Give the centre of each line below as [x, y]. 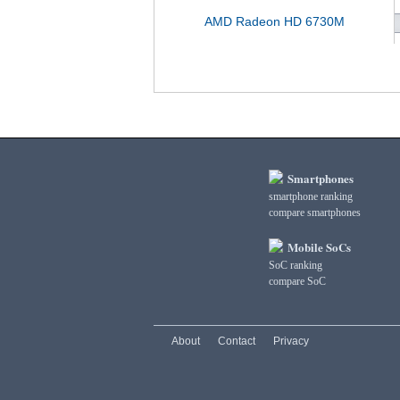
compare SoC [297, 281]
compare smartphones [314, 212]
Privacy [291, 341]
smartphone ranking [310, 196]
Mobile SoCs [317, 247]
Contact [237, 341]
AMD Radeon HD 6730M [274, 21]
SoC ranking [295, 265]
